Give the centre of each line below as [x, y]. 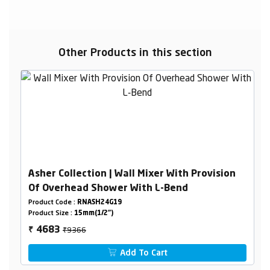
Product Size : [51, 213]
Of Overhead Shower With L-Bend [108, 188]
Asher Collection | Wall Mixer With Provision [132, 174]
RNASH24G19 [99, 202]
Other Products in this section [135, 53]
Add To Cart [143, 253]
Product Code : [52, 202]
